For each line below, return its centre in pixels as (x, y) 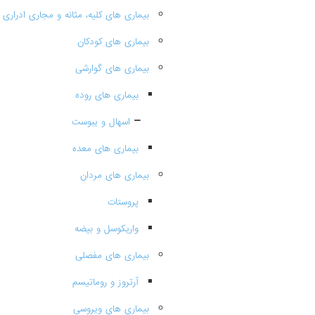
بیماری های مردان (115, 175)
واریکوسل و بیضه (107, 229)
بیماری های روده (107, 95)
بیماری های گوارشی (112, 69)
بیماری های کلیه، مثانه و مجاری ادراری (76, 15)
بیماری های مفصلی (112, 256)
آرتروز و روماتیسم (105, 282)
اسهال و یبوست (101, 122)
